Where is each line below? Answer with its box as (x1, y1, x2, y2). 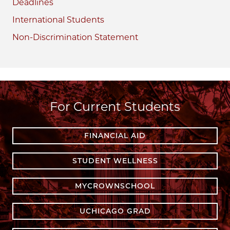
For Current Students (50, 99, 180, 114)
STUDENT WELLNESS (72, 156, 158, 165)
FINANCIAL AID (84, 130, 146, 140)
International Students (12, 14, 104, 25)
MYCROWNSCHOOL (75, 181, 155, 190)
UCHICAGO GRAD (79, 206, 151, 216)
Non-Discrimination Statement (12, 32, 138, 42)
